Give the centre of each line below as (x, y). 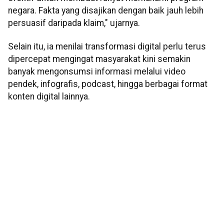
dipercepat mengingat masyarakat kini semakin (99, 59)
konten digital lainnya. (49, 97)
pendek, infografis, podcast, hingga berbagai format (108, 84)
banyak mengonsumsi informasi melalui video (97, 72)
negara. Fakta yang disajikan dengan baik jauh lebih (106, 10)
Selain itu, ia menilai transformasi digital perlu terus (107, 47)
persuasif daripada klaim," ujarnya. (74, 23)
